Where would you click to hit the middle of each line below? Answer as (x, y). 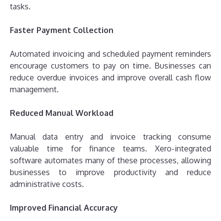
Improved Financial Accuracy (64, 207)
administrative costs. (47, 184)
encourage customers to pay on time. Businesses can (110, 65)
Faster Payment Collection (62, 30)
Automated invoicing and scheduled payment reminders (110, 54)
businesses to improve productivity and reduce (110, 172)
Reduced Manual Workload (62, 113)
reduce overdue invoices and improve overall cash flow (110, 77)
